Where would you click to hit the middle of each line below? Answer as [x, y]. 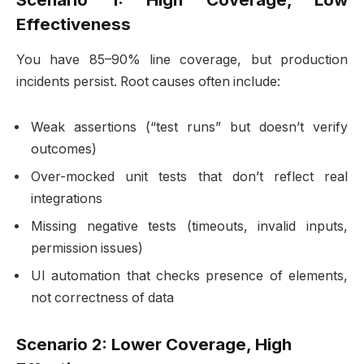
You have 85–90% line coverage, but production [182, 60]
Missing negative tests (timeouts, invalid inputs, [189, 227]
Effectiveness [74, 24]
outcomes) [64, 149]
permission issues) [87, 249]
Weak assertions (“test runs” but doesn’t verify [189, 128]
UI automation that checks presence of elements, [189, 276]
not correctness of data [102, 298]
